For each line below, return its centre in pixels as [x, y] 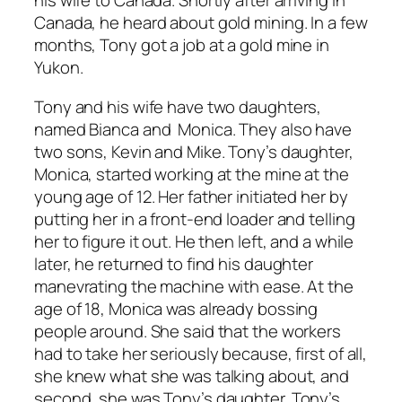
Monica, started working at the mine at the [192, 174]
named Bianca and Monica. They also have [193, 129]
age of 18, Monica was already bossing [176, 308]
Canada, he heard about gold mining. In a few [201, 23]
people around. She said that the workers [188, 331]
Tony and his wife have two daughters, [178, 106]
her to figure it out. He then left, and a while [194, 241]
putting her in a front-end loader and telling [195, 218]
